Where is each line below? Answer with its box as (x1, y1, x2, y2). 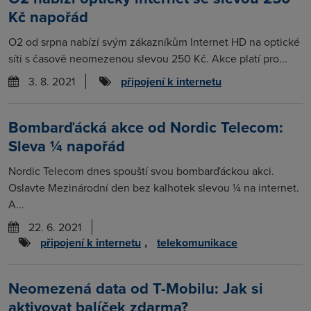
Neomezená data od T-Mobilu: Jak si (8, 277, 263, 299)
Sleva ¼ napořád (8, 135, 125, 157)
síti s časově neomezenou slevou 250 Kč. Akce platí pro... (8, 51, 287, 66)
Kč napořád (8, 6, 88, 28)
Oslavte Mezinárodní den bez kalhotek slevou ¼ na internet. (8, 180, 299, 195)
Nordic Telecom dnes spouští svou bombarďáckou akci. (8, 163, 274, 178)
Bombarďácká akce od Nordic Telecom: (8, 116, 283, 138)
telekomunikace (157, 235, 237, 251)
